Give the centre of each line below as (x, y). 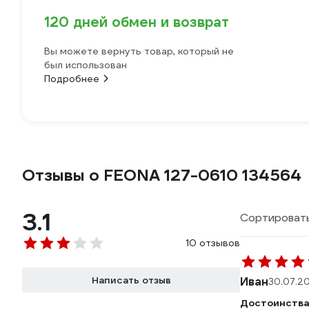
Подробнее (72, 79)
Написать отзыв (131, 280)
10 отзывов (213, 243)
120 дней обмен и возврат (137, 22)
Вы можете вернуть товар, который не (139, 51)
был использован (86, 65)
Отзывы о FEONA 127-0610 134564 (162, 175)
